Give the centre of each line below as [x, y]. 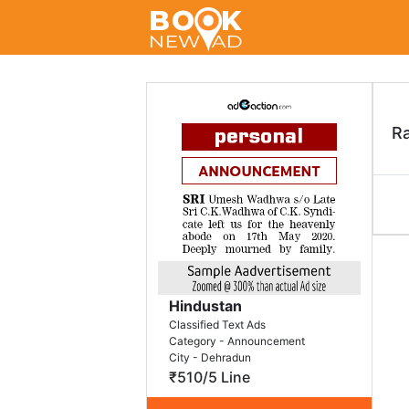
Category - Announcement [236, 341]
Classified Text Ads [217, 325]
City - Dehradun [210, 357]
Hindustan [205, 306]
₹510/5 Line [209, 377]
